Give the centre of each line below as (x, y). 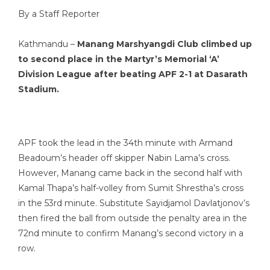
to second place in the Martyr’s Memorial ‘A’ (119, 59)
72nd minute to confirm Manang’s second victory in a (131, 233)
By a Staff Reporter (59, 14)
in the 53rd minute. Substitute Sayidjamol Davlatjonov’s (134, 203)
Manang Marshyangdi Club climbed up (165, 44)
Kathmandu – (48, 44)
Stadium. (39, 89)
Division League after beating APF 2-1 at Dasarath (133, 74)
